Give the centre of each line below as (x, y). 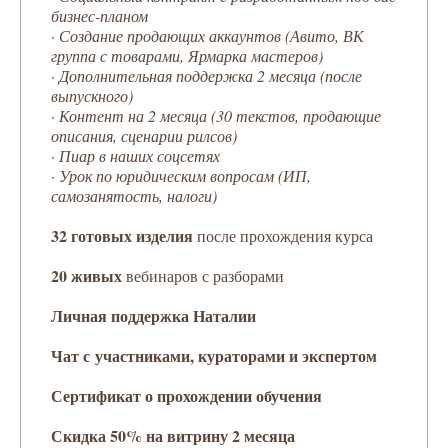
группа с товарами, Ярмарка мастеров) (187, 55)
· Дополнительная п (117, 75)
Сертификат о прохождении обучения (186, 395)
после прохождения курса (285, 235)
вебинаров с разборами (205, 275)
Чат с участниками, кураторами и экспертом (214, 355)
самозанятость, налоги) (134, 195)
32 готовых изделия (124, 235)
